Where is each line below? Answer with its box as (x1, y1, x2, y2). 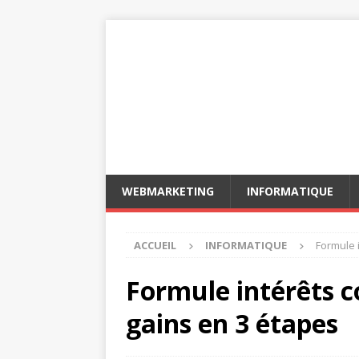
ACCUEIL (134, 238, 176, 252)
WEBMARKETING (122, 184, 214, 199)
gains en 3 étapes (126, 306, 338, 341)
